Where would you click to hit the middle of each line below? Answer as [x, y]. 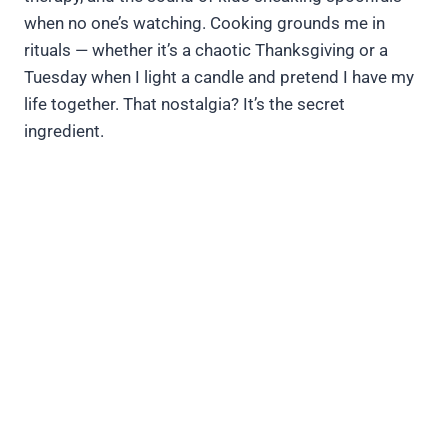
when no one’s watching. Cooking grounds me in [204, 23]
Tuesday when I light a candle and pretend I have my [219, 77]
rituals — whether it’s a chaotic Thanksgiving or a [206, 50]
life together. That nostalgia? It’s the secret [184, 104]
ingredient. [64, 131]
